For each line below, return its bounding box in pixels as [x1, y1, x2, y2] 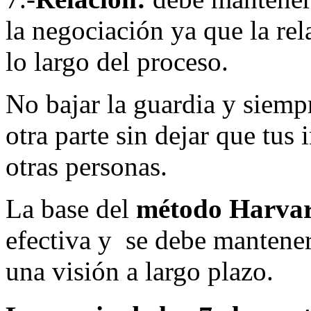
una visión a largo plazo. [6, 256, 274, 287]
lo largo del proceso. [6, 47, 228, 77]
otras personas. [6, 151, 167, 182]
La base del [6, 194, 136, 224]
